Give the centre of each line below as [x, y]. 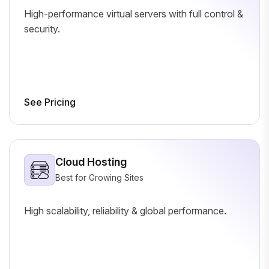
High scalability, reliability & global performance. [125, 210]
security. [42, 29]
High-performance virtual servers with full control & [134, 14]
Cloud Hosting [91, 162]
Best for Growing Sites [99, 177]
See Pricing [50, 102]
